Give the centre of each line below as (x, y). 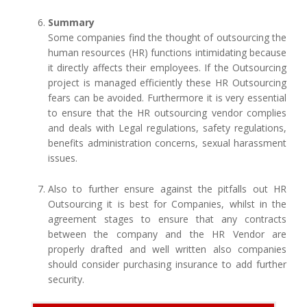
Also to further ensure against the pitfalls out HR (167, 188)
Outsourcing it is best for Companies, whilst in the (167, 204)
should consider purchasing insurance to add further (167, 264)
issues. (63, 158)
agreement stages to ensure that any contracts (167, 219)
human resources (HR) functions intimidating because (167, 52)
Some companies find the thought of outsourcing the (167, 37)
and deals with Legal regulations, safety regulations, (167, 127)
